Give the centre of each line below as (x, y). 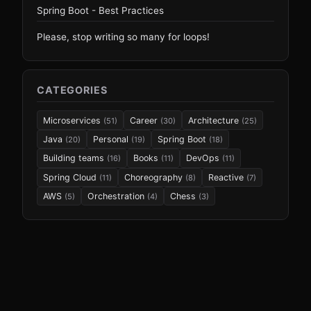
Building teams (75, 158)
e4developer (171, 302)
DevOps (204, 158)
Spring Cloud (71, 177)
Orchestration (117, 196)
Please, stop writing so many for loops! (123, 36)
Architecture (215, 120)
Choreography (155, 177)
